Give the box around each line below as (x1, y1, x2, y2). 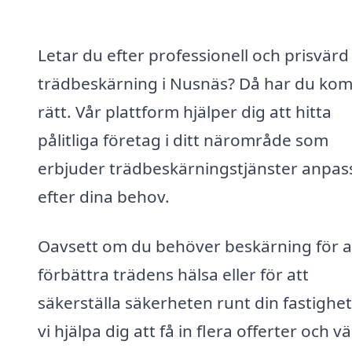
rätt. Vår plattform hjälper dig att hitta (38, 100, 332, 123)
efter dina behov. (38, 185, 170, 207)
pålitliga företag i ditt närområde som (38, 128, 328, 151)
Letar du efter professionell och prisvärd (38, 43, 349, 66)
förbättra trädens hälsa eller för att (38, 263, 309, 286)
